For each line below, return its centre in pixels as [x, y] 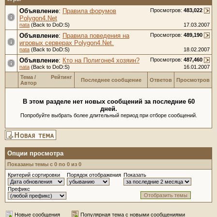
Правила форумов [89, 11]
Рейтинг [62, 77]
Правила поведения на [96, 36]
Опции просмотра [35, 153]
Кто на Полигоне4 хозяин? [101, 60]
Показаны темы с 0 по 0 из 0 [44, 164]
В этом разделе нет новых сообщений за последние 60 [108, 101]
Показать [135, 175]
